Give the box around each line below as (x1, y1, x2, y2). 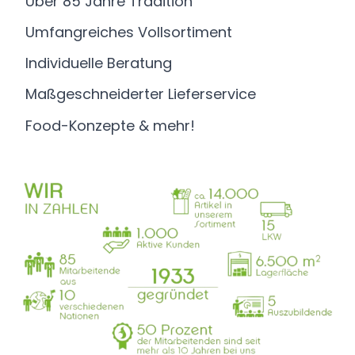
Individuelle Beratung (25, 53, 173, 74)
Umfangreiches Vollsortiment (25, 21, 233, 42)
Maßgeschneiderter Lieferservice (25, 84, 257, 105)
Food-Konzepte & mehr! (25, 115, 196, 136)
